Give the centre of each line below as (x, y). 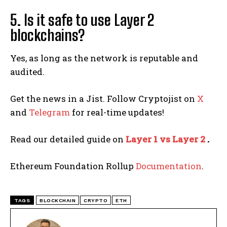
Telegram (49, 112)
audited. (27, 71)
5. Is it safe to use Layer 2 (82, 20)
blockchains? (47, 35)
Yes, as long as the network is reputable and (104, 58)
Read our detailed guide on (67, 139)
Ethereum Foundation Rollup (73, 166)
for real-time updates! (117, 112)
